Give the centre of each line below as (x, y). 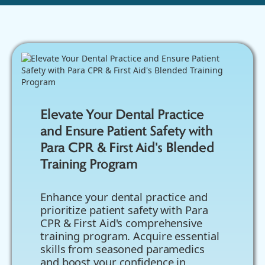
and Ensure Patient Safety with (127, 132)
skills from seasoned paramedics (122, 248)
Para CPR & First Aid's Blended (127, 148)
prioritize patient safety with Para (124, 209)
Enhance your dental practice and (124, 196)
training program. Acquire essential (130, 235)
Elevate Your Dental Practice (122, 115)
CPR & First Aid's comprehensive (121, 222)
